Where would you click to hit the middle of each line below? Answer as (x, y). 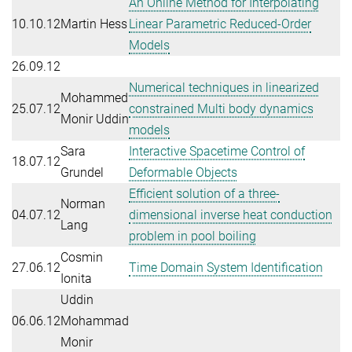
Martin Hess (94, 24)
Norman (83, 203)
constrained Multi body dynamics (221, 108)
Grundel (82, 172)
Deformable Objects (183, 172)
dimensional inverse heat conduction (231, 214)
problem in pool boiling (192, 236)
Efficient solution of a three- (204, 193)
